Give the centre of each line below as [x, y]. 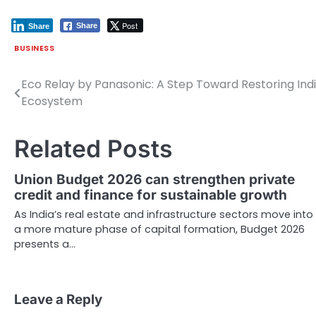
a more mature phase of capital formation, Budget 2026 [159, 230]
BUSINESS [34, 49]
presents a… [45, 244]
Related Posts [93, 149]
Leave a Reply [58, 300]
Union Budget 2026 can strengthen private [154, 180]
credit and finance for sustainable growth [151, 195]
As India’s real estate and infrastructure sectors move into [164, 215]
